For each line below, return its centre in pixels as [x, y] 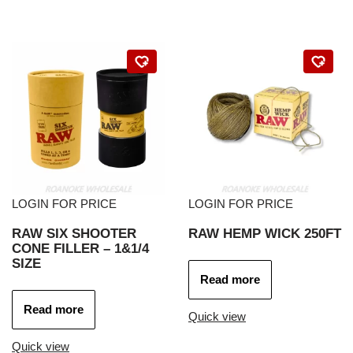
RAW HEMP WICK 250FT [265, 234]
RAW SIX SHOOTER [74, 234]
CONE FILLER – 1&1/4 [80, 249]
